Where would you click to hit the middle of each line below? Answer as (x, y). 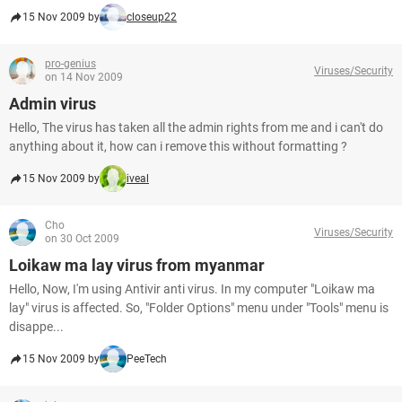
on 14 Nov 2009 (84, 77)
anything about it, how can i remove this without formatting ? (178, 146)
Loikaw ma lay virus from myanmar (137, 265)
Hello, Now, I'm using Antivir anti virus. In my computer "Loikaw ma (192, 289)
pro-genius (70, 64)
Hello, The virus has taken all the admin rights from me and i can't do (196, 127)
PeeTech (147, 359)
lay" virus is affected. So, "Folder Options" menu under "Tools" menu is (199, 308)
